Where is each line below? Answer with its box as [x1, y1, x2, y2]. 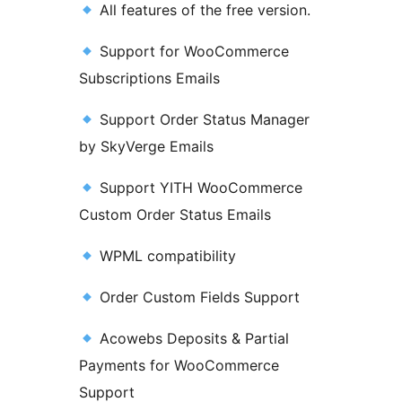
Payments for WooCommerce [79, 356, 279, 375]
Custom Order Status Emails [79, 205, 271, 224]
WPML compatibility [95, 247, 237, 266]
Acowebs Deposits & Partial [95, 329, 290, 348]
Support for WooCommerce [95, 42, 290, 61]
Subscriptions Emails [79, 69, 220, 88]
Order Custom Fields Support [95, 288, 301, 307]
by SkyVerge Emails [79, 137, 214, 156]
